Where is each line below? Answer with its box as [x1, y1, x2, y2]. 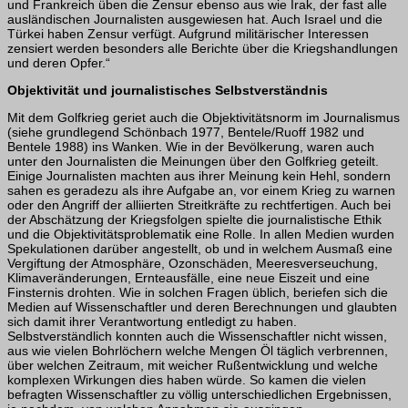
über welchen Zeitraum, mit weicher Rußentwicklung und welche [7, 357, 378, 372]
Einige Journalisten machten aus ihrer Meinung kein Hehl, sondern [7, 168, 391, 183]
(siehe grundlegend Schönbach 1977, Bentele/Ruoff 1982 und [7, 124, 364, 139]
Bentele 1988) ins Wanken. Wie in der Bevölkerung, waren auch [7, 138, 374, 154]
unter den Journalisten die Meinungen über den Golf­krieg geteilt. [7, 153, 379, 168]
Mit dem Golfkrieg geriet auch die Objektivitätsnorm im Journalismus [7, 109, 400, 125]
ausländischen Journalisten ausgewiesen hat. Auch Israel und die [7, 11, 382, 26]
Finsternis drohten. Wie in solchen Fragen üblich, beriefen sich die [7, 284, 388, 300]
